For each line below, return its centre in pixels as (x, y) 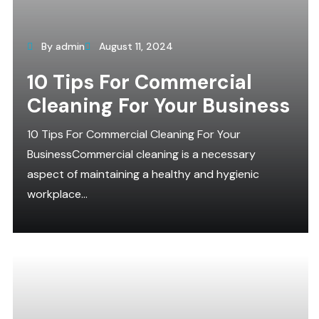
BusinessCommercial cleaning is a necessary (141, 154)
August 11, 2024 (135, 46)
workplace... (57, 194)
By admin (62, 46)
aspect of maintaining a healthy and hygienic (143, 174)
